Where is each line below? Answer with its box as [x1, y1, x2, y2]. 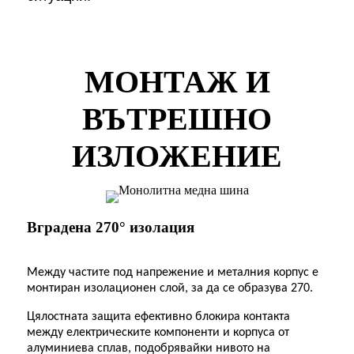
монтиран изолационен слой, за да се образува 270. [27, 281, 313, 295]
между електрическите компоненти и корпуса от [27, 326, 289, 339]
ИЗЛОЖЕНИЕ [72, 137, 282, 174]
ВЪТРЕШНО [82, 100, 272, 137]
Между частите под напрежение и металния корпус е [27, 265, 318, 279]
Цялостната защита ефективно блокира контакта [27, 310, 290, 323]
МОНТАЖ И [84, 63, 270, 100]
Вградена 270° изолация [27, 218, 194, 235]
